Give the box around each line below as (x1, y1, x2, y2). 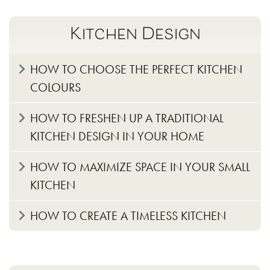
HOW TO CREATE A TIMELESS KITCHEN (30, 207, 226, 224)
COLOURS (30, 79, 81, 95)
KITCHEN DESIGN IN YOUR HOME (30, 128, 204, 144)
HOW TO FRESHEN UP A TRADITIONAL (30, 110, 224, 126)
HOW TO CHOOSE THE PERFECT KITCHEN (30, 61, 242, 77)
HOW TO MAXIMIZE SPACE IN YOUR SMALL (30, 159, 250, 175)
